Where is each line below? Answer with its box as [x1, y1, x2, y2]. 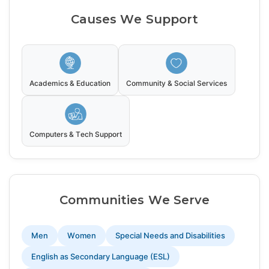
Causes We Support [71, 12, 198, 27]
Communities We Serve [59, 193, 210, 208]
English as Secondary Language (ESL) [31, 252, 170, 262]
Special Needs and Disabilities [115, 231, 225, 241]
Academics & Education [29, 79, 111, 88]
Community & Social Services [126, 79, 228, 88]
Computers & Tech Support [29, 130, 122, 139]
